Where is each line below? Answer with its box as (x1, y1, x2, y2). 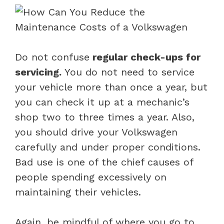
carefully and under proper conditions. (15, 140, 200, 153)
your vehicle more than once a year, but (15, 80, 207, 93)
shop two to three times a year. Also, (15, 110, 194, 123)
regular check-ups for (89, 50, 200, 63)
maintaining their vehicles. (15, 185, 141, 198)
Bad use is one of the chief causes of (15, 155, 193, 168)
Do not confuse (15, 50, 89, 63)
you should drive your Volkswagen (15, 125, 177, 138)
